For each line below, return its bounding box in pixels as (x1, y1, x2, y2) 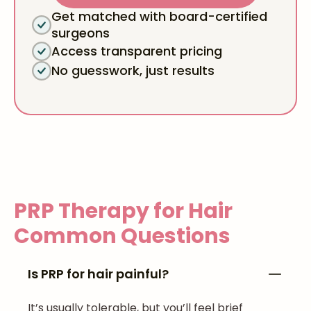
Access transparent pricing (51, 42, 222, 60)
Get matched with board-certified (51, 8, 267, 25)
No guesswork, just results (51, 62, 215, 79)
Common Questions (14, 221, 230, 251)
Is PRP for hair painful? (28, 265, 169, 283)
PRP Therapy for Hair (14, 196, 233, 226)
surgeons (51, 24, 110, 42)
